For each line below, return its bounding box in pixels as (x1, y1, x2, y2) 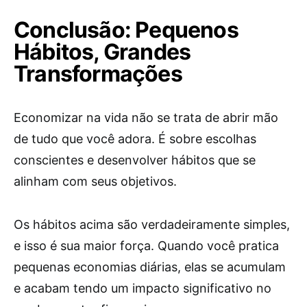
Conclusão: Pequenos (14, 16, 238, 44)
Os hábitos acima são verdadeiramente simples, (14, 217, 290, 232)
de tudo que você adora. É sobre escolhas (14, 132, 256, 147)
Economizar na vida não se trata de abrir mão (14, 110, 278, 125)
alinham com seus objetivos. (14, 174, 177, 189)
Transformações (14, 60, 182, 88)
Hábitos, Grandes (14, 38, 191, 66)
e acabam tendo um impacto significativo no (14, 281, 271, 296)
